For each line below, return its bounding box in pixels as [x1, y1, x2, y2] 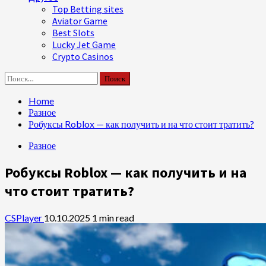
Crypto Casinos [52, 50, 113, 62]
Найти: [4, 71, 33, 83]
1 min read [92, 211, 134, 223]
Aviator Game [52, 15, 107, 27]
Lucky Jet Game [52, 39, 116, 50]
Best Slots [52, 27, 94, 39]
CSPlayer [5, 211, 44, 223]
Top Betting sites [52, 3, 123, 15]
